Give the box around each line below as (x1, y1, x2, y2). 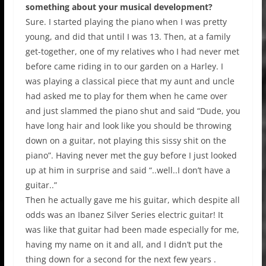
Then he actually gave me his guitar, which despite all (25, 194, 240, 205)
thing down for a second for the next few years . (25, 253, 216, 265)
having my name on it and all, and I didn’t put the (25, 238, 223, 250)
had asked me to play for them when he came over (25, 90, 227, 102)
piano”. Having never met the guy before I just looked (25, 149, 237, 161)
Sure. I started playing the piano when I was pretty (25, 15, 227, 27)
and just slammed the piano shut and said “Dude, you (25, 104, 240, 116)
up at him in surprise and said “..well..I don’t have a (25, 164, 230, 176)
